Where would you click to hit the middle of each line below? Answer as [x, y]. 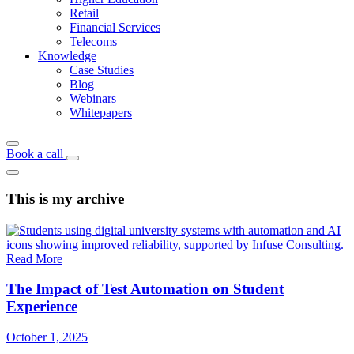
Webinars [93, 98]
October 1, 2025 [47, 337]
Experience [42, 307]
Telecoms [93, 41]
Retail [84, 13]
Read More [34, 258]
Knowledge [67, 56]
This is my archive [65, 198]
